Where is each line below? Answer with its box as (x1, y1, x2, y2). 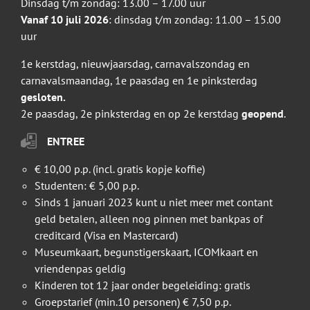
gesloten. (21, 90, 66, 104)
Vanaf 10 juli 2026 (21, 12, 109, 27)
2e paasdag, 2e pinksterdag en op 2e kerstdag (21, 107, 241, 121)
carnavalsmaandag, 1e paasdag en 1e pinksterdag (21, 73, 257, 88)
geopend (241, 107, 284, 121)
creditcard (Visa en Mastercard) (35, 228, 178, 243)
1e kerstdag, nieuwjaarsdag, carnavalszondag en (21, 57, 250, 71)
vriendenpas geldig (35, 262, 126, 276)
